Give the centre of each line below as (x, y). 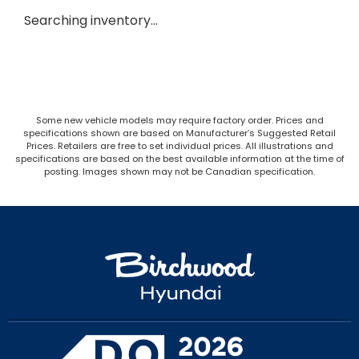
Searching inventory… (91, 21)
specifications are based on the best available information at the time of (179, 159)
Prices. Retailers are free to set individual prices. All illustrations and (179, 146)
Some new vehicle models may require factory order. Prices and (179, 121)
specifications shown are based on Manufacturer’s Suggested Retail (179, 133)
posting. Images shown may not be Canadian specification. (179, 172)
